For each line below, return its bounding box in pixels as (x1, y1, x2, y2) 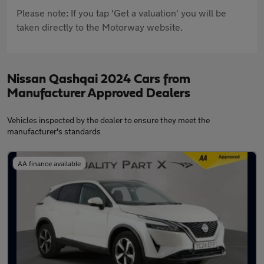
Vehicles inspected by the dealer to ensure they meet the (7, 115, 210, 126)
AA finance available (18, 159, 81, 168)
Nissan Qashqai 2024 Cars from (7, 72, 190, 86)
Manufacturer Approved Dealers (7, 87, 190, 100)
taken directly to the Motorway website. (16, 21, 183, 33)
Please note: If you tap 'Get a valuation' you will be (16, 7, 226, 19)
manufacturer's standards (7, 126, 101, 137)
